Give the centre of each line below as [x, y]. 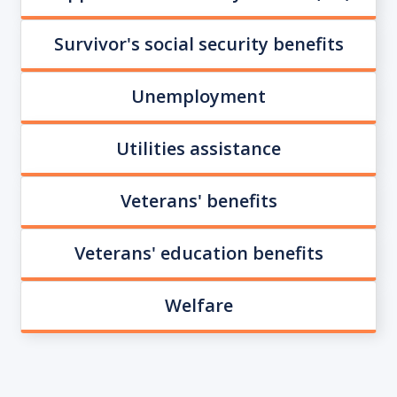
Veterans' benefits [198, 200]
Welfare [198, 305]
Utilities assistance [198, 148]
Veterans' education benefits [198, 253]
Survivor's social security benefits [198, 43]
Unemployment [198, 96]
